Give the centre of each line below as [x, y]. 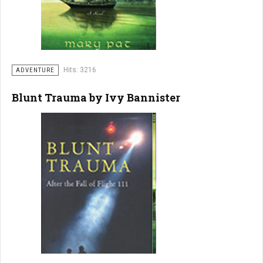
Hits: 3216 [80, 70]
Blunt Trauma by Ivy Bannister [96, 97]
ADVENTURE [35, 70]
